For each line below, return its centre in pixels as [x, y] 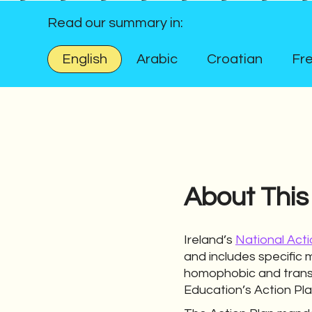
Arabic [157, 60]
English [84, 60]
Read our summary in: [115, 23]
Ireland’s [210, 240]
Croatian [234, 60]
